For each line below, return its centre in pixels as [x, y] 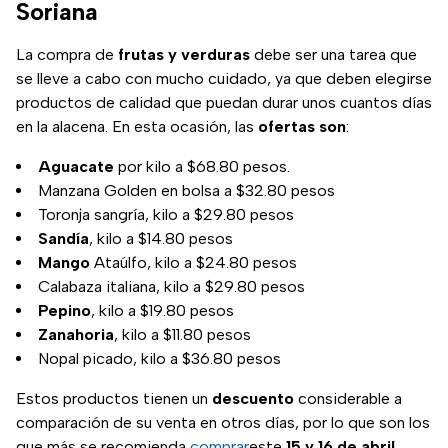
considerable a [348, 399]
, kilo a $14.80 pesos [161, 239]
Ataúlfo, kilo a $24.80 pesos [193, 263]
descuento [253, 399]
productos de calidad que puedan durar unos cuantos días [224, 103]
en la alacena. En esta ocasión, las [137, 127]
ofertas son [302, 127]
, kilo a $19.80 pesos [162, 311]
